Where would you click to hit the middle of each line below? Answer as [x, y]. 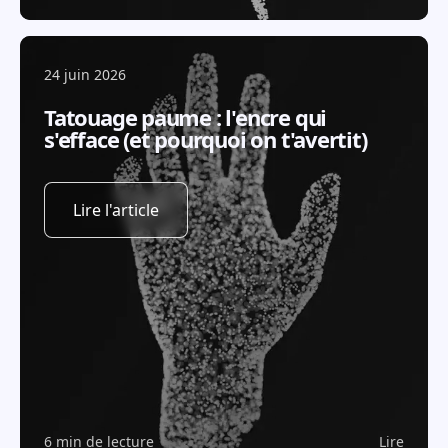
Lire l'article [116, 210]
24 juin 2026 [85, 74]
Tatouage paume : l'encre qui [185, 117]
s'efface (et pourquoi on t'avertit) [205, 139]
